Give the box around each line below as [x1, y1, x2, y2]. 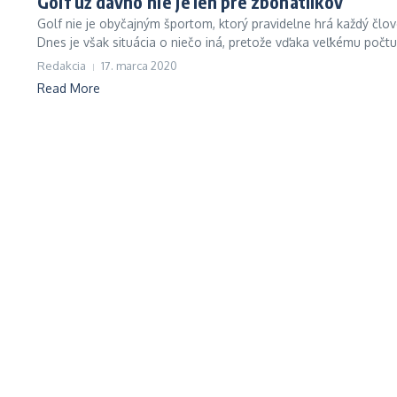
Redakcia [37, 58, 86, 73]
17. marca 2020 [101, 58, 177, 73]
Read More [37, 81, 100, 96]
